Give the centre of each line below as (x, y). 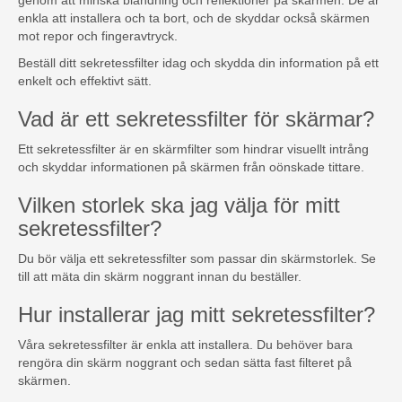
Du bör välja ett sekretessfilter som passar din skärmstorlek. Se (197, 259)
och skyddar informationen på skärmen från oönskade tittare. (191, 167)
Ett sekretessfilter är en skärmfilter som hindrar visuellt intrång (193, 149)
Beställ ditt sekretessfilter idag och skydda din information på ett (198, 63)
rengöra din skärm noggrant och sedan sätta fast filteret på (185, 363)
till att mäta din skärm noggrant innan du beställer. (160, 277)
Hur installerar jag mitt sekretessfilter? (197, 315)
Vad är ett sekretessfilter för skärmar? (196, 119)
